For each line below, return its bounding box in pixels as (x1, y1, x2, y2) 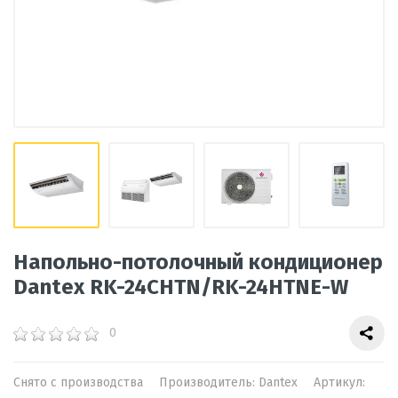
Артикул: (314, 375, 365, 390)
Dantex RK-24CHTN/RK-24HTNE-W (13, 275, 348, 299)
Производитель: (159, 375, 259, 390)
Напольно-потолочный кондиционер (13, 250, 383, 275)
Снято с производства (13, 375, 143, 390)
